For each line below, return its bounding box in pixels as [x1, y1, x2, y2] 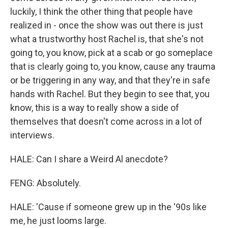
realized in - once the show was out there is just [10, 20, 203, 31]
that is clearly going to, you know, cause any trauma [10, 61, 215, 72]
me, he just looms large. [10, 215, 106, 226]
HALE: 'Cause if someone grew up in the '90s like [10, 202, 207, 213]
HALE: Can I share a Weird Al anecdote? [10, 154, 168, 165]
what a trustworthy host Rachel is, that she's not [10, 34, 204, 45]
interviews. [10, 130, 54, 141]
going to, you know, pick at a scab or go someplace [10, 47, 213, 59]
